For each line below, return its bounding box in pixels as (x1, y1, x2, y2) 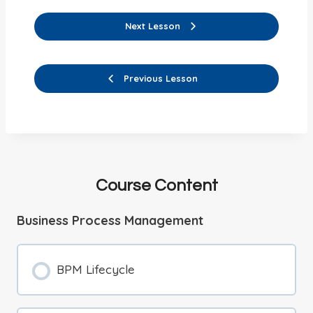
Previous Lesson (123, 72, 198, 84)
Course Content (95, 176, 218, 194)
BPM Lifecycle (56, 261, 135, 277)
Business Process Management (17, 212, 203, 228)
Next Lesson (125, 20, 180, 32)
